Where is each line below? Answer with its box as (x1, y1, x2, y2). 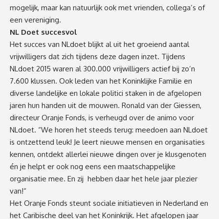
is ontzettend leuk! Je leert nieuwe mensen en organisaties (10, 137, 205, 147)
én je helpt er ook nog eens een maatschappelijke (10, 161, 175, 171)
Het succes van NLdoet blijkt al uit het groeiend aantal (10, 39, 189, 49)
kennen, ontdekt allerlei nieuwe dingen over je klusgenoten (10, 149, 206, 159)
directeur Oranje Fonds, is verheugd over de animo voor (10, 112, 194, 122)
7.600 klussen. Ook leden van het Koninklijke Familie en (10, 76, 192, 86)
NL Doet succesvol (10, 27, 77, 37)
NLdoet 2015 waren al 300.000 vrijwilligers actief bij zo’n (10, 64, 195, 73)
